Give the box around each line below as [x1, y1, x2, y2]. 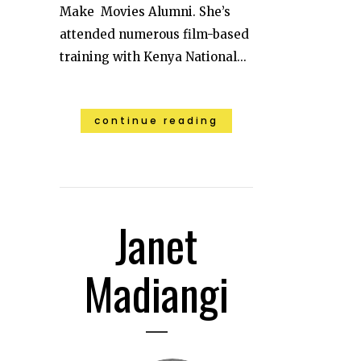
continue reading [94, 113, 218, 127]
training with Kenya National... [60, 48, 247, 64]
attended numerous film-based [60, 26, 249, 42]
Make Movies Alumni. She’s [60, 3, 230, 19]
